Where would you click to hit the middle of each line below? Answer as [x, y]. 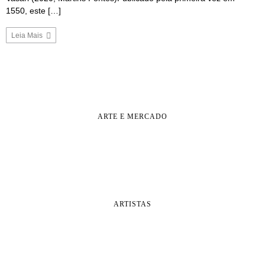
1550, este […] [33, 10]
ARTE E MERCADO [132, 116]
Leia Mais [28, 35]
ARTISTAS [132, 204]
